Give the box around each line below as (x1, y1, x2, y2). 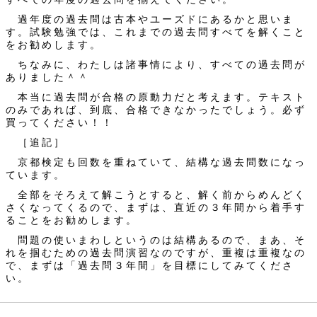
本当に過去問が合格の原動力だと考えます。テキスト (6, 91, 306, 103)
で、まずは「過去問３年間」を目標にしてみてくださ (6, 260, 294, 271)
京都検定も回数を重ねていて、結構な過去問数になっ (6, 156, 306, 168)
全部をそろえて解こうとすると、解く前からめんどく (6, 189, 306, 200)
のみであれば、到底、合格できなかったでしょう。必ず (6, 104, 306, 115)
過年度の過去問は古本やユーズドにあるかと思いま (6, 13, 294, 25)
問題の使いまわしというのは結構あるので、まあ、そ (6, 234, 306, 246)
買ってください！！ (6, 117, 114, 128)
